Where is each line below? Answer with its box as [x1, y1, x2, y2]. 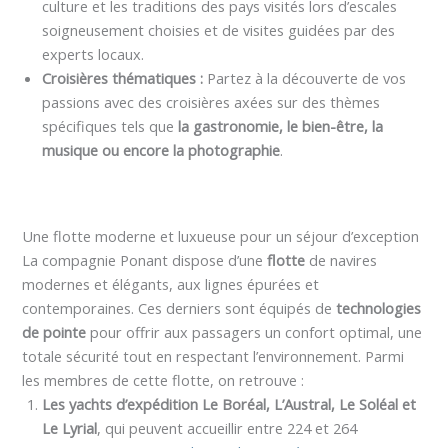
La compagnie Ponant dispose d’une [22, 250, 268, 271]
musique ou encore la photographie [42, 140, 281, 161]
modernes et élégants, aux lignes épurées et [22, 274, 320, 295]
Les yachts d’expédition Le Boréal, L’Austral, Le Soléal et [42, 394, 417, 415]
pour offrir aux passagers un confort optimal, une [86, 322, 423, 343]
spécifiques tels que [42, 116, 179, 137]
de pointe [22, 322, 87, 343]
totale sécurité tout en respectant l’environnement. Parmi [22, 346, 405, 367]
